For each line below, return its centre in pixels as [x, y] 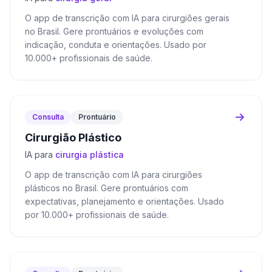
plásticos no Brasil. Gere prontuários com [107, 188]
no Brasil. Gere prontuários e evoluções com [114, 31]
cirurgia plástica [90, 155]
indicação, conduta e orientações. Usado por [116, 45]
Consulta [48, 117]
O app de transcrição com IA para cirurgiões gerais [127, 18]
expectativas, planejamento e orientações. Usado [124, 201]
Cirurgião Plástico [73, 138]
